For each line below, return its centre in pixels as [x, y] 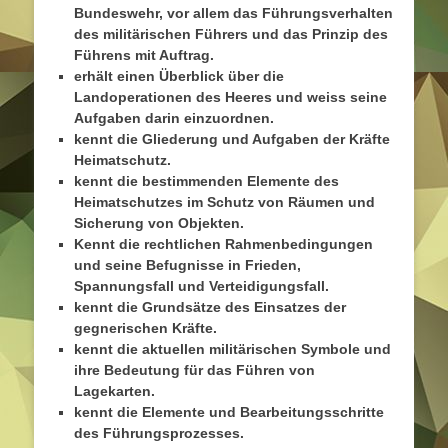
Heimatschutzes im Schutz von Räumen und [224, 202]
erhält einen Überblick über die [179, 76]
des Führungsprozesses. [159, 433]
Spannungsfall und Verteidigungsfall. [201, 286]
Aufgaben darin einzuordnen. [174, 118]
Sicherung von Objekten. [159, 223]
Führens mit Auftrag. [144, 55]
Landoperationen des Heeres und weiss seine [230, 97]
